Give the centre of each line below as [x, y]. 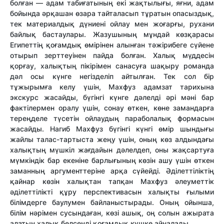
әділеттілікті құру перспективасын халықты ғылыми [112, 192]
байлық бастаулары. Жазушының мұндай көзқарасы [112, 34]
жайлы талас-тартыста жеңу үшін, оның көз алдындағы [112, 139]
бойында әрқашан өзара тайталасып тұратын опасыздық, [112, 13]
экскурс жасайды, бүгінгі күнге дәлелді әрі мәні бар [112, 97]
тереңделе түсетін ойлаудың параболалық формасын [112, 118]
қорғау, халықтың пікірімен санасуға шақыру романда [112, 66]
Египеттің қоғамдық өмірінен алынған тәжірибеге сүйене [112, 45]
